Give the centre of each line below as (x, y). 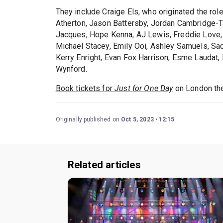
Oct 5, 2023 (137, 119)
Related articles (104, 165)
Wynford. (71, 69)
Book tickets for (85, 88)
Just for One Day (144, 88)
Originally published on (88, 119)
